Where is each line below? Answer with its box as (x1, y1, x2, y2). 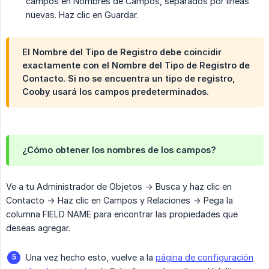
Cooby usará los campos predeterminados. (22, 86, 209, 97)
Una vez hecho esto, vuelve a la (26, 252, 156, 263)
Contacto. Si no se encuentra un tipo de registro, (22, 73, 235, 84)
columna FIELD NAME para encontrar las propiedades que (6, 209, 238, 220)
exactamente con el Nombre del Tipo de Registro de (22, 60, 250, 71)
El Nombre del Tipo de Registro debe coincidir (22, 47, 222, 58)
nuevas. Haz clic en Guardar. (26, 10, 138, 20)
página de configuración (156, 252, 253, 263)
